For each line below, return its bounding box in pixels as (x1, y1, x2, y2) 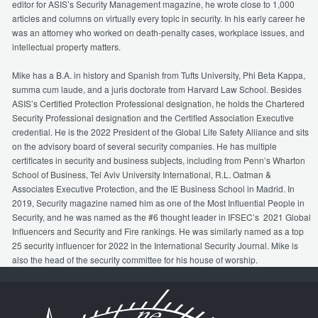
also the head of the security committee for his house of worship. (12, 253, 258, 266)
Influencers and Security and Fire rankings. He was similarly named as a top (12, 225, 304, 238)
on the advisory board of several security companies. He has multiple (12, 140, 277, 153)
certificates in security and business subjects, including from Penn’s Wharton (12, 154, 305, 167)
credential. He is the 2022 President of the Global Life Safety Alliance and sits (12, 126, 309, 138)
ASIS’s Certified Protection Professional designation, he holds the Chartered (12, 97, 305, 110)
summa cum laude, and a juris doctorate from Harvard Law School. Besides (12, 83, 302, 96)
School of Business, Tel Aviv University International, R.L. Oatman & (12, 168, 271, 181)
